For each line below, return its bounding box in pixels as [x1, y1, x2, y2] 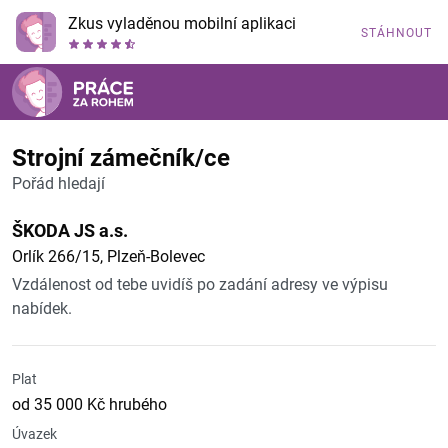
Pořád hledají [12, 174, 105, 193]
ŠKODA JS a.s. [12, 220, 128, 241]
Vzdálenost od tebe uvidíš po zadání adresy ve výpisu [12, 275, 388, 294]
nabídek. [12, 299, 72, 318]
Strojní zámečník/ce [12, 144, 230, 172]
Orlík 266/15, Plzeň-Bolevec [12, 247, 205, 266]
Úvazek [12, 426, 57, 442]
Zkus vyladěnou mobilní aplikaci [68, 14, 296, 33]
